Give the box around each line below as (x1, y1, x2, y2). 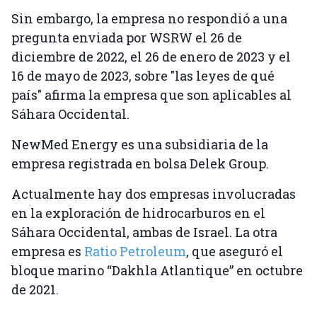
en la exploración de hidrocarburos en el (11, 204, 265, 222)
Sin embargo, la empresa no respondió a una (11, 10, 287, 28)
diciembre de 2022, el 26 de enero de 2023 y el (11, 48, 291, 66)
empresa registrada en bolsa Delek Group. (11, 155, 269, 173)
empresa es (11, 243, 84, 260)
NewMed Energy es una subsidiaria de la (11, 136, 268, 154)
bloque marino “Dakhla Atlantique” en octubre (11, 262, 303, 279)
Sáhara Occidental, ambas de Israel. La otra (11, 224, 277, 241)
